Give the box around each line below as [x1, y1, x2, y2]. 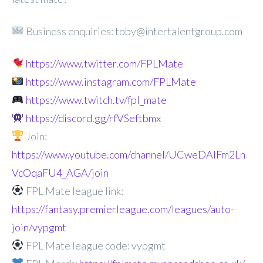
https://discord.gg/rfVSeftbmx [25, 111, 161, 124]
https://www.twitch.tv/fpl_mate [25, 93, 167, 106]
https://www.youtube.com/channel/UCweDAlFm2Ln [12, 147, 245, 161]
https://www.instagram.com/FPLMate [25, 75, 196, 88]
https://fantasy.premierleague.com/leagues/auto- [12, 202, 234, 215]
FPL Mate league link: [23, 184, 123, 197]
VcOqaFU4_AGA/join [12, 166, 109, 179]
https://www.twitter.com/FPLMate [25, 56, 183, 70]
